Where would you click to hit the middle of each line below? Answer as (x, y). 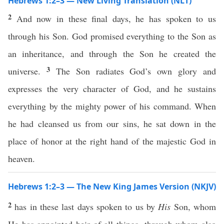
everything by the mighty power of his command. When (112, 106)
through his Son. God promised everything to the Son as (112, 36)
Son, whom (193, 206)
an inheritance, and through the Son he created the (112, 53)
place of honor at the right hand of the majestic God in (112, 141)
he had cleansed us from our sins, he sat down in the (112, 123)
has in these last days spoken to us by (86, 206)
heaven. (21, 158)
